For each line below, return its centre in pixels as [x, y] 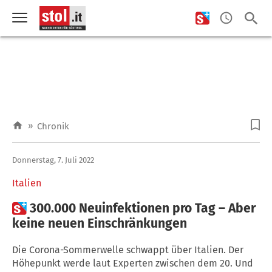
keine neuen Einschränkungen [100, 223]
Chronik [53, 126]
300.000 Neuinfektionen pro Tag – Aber [143, 208]
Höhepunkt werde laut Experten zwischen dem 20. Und [133, 263]
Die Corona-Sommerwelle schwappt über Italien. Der [128, 250]
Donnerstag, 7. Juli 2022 [53, 160]
